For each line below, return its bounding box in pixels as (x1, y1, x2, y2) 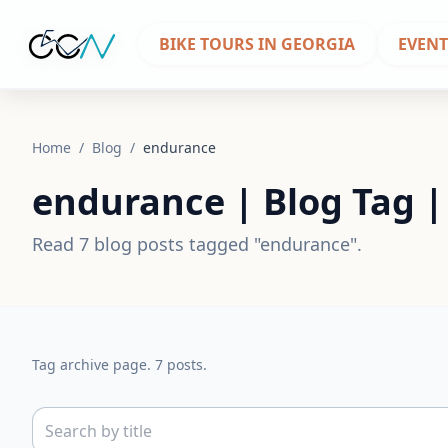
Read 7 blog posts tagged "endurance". (32, 232, 362, 256)
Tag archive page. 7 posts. (32, 355, 207, 374)
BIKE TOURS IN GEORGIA (159, 33, 356, 55)
